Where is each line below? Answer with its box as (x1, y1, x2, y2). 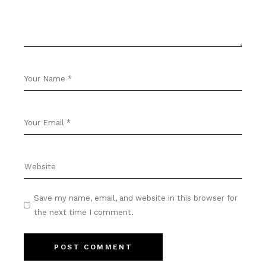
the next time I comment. (34, 208, 134, 217)
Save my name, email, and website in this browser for (34, 194, 238, 203)
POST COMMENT (54, 243, 133, 252)
